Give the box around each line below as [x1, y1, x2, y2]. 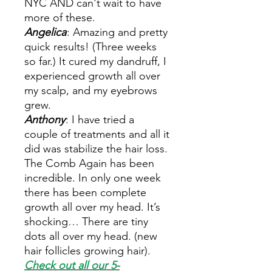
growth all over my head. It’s [24, 200, 160, 214]
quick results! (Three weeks [24, 40, 157, 53]
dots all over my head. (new [24, 229, 157, 243]
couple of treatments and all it [24, 127, 169, 141]
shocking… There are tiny [24, 215, 148, 228]
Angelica [24, 25, 66, 39]
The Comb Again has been [24, 157, 154, 170]
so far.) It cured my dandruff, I [24, 55, 166, 68]
